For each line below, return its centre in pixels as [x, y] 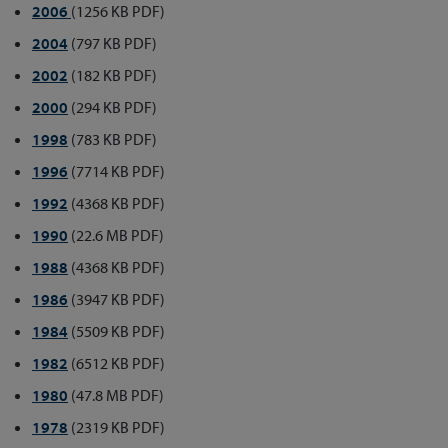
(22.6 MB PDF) [116, 234]
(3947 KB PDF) [116, 298]
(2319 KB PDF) [116, 426]
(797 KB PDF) [112, 42]
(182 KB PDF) [112, 74]
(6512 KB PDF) [116, 362]
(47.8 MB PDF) [116, 394]
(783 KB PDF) [112, 138]
